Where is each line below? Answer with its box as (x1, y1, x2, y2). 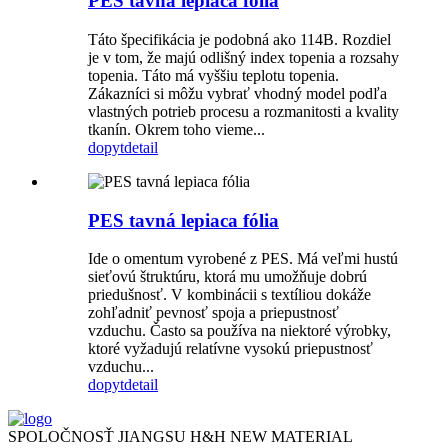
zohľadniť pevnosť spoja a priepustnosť (88, 304, 339, 322)
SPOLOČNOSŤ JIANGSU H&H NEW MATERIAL (8, 428, 352, 446)
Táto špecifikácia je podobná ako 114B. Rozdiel (88, 30, 391, 48)
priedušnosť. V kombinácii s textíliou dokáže (88, 286, 371, 304)
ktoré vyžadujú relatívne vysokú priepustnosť (88, 340, 373, 358)
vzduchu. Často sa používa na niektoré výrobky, (88, 322, 391, 340)
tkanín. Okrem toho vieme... (88, 120, 265, 138)
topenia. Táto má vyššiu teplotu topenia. (88, 66, 339, 84)
